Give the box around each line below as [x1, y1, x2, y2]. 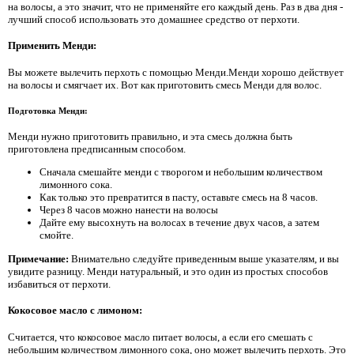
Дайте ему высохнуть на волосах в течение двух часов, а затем [40, 217, 319, 229]
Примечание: [8, 252, 71, 265]
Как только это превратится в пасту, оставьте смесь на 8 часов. [40, 191, 318, 204]
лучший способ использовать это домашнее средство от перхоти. [8, 13, 299, 25]
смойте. [40, 229, 73, 242]
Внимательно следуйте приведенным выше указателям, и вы [71, 252, 339, 265]
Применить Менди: [8, 40, 96, 52]
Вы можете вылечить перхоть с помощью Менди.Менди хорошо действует [8, 66, 344, 78]
